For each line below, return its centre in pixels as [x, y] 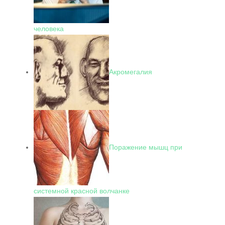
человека [49, 29]
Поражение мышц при [146, 147]
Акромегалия [131, 72]
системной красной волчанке [82, 191]
